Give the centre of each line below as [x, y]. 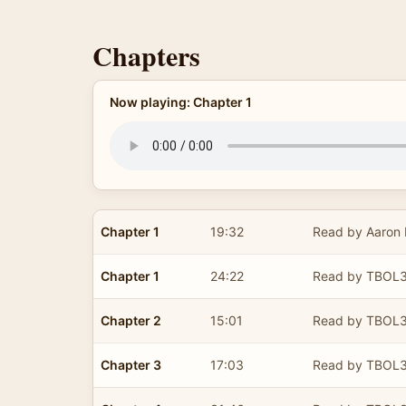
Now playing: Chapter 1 [180, 102]
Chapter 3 [131, 364]
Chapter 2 [131, 320]
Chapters [146, 55]
